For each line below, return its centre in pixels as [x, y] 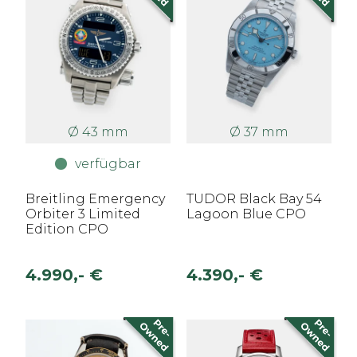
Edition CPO [67, 229]
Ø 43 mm [98, 131]
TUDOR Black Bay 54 [254, 199]
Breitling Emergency [95, 199]
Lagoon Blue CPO [246, 214]
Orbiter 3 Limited [83, 214]
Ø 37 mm [259, 131]
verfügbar [108, 163]
